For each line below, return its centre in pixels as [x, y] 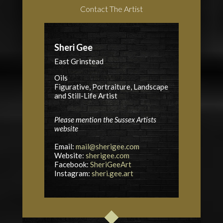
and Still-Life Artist [86, 96]
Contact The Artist [111, 9]
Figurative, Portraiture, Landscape [111, 87]
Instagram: [73, 173]
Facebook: [72, 165]
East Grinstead [79, 61]
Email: [65, 147]
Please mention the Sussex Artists [105, 120]
